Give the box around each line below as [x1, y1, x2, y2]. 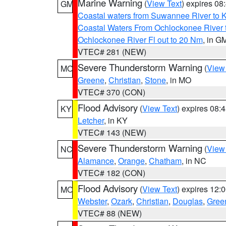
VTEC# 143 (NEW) [78, 127, 146, 138]
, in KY [104, 115, 128, 126]
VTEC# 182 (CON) [78, 167, 145, 179]
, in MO [166, 74, 191, 86]
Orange [118, 155, 145, 166]
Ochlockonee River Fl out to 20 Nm [78, 34, 203, 45]
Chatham [149, 155, 182, 166]
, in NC [182, 155, 206, 166]
